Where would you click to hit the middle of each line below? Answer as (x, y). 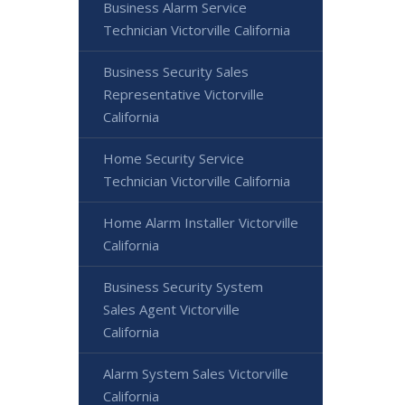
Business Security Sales (176, 71)
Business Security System (183, 287)
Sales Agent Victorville (171, 309)
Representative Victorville (184, 94)
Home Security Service (174, 158)
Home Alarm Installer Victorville (201, 222)
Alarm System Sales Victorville (196, 373)
